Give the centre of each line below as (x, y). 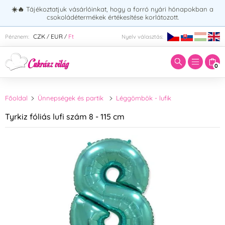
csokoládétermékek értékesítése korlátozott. (113, 17)
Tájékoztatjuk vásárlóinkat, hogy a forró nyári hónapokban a (120, 9)
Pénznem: (17, 36)
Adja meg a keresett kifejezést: (74, 29)
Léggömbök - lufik (143, 98)
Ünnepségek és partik (71, 98)
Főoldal (16, 98)
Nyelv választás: (142, 36)
